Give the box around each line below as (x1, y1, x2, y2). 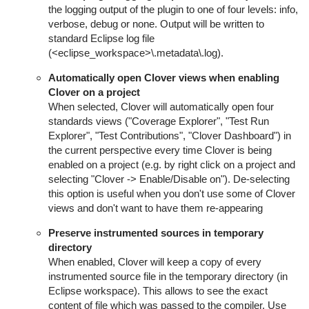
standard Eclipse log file (48, 32, 154, 44)
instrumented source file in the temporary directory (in (48, 270, 288, 282)
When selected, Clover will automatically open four (48, 101, 274, 112)
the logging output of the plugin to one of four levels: (48, 3, 279, 15)
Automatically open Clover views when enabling (48, 72, 279, 83)
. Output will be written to (154, 18, 264, 30)
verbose (48, 18, 85, 30)
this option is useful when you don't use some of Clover (48, 188, 295, 199)
